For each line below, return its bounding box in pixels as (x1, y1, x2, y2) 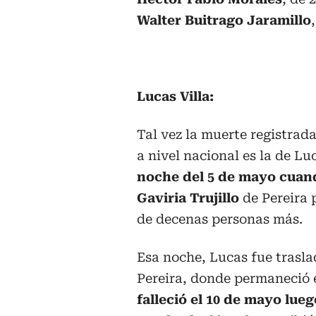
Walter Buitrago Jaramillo (137, 12, 311, 28)
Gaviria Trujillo (137, 190, 239, 205)
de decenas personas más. (137, 211, 303, 226)
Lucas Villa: (137, 88, 214, 104)
